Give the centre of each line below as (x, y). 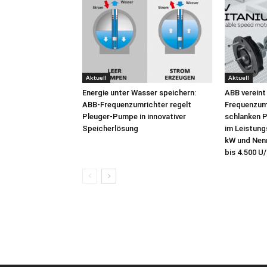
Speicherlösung (110, 128)
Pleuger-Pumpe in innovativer (134, 117)
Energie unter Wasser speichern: (139, 93)
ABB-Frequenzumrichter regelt (137, 105)
